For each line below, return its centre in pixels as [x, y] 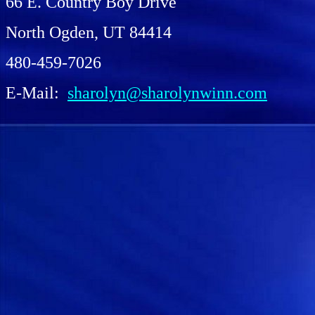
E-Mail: [37, 93]
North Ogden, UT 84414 [89, 32]
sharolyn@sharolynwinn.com [167, 93]
